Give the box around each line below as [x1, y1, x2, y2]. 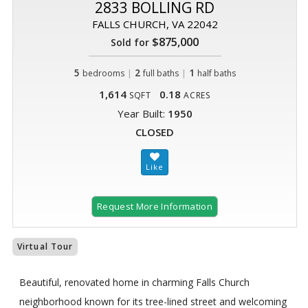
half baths [197, 67, 236, 80]
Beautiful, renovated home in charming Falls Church [19, 276, 250, 289]
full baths [142, 67, 179, 80]
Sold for [111, 36, 149, 49]
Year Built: [117, 107, 168, 121]
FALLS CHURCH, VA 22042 [91, 17, 218, 32]
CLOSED [135, 125, 174, 140]
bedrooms [82, 67, 124, 80]
